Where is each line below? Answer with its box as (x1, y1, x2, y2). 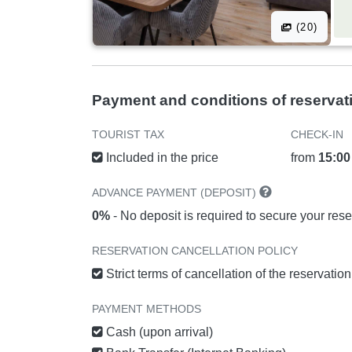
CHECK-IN (291, 128, 344, 141)
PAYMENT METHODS (92, 302, 201, 316)
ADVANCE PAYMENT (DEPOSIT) (92, 186, 259, 200)
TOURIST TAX (92, 128, 164, 141)
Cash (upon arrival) (103, 325, 213, 339)
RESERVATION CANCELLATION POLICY (92, 244, 298, 258)
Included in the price (103, 151, 218, 165)
